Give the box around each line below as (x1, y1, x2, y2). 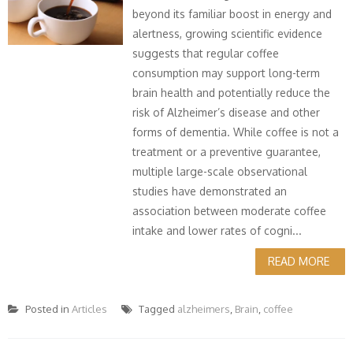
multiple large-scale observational (132, 165, 308, 178)
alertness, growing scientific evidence (132, 27, 323, 40)
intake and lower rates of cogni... (132, 224, 303, 237)
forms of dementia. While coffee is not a (132, 125, 340, 139)
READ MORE (268, 255, 329, 268)
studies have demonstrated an (132, 184, 288, 198)
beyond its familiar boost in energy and (132, 7, 333, 20)
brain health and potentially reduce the (132, 86, 331, 99)
